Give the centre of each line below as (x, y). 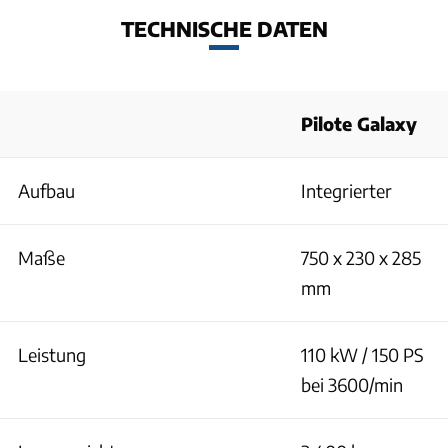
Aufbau (46, 190)
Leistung (52, 354)
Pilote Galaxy (359, 123)
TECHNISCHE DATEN (224, 29)
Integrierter (346, 190)
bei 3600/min (352, 384)
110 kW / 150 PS (362, 354)
